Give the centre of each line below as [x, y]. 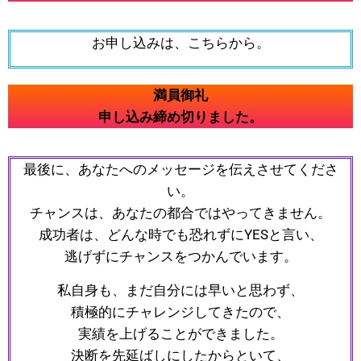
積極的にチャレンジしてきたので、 [180, 312]
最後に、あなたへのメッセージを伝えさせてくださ [180, 169]
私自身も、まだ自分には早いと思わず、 [180, 290]
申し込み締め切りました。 [180, 117]
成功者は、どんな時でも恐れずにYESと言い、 [180, 234]
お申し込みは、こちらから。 [180, 43]
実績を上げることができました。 [180, 334]
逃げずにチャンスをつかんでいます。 [180, 256]
